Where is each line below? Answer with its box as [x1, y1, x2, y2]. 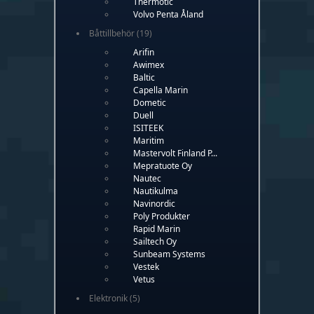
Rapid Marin [133, 222, 180, 235]
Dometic [133, 96, 166, 109]
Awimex [133, 58, 164, 71]
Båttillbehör [89, 27, 135, 39]
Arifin [133, 46, 154, 58]
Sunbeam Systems [133, 247, 205, 260]
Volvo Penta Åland [133, 8, 203, 20]
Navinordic [133, 197, 175, 210]
